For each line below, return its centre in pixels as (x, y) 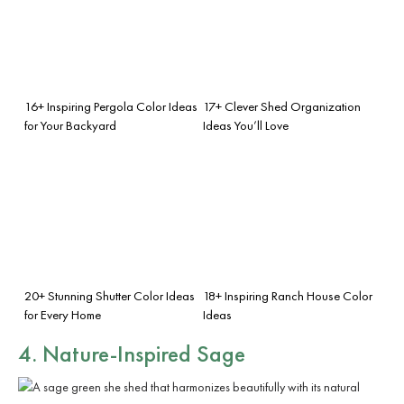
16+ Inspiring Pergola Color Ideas (111, 106)
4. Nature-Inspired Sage (132, 353)
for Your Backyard (70, 125)
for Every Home (63, 314)
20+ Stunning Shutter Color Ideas (110, 295)
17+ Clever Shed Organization (282, 106)
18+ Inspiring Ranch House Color (288, 295)
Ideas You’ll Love (246, 125)
